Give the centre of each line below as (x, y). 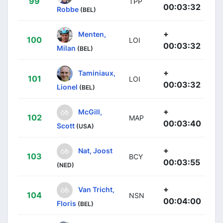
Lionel (67, 87)
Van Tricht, (96, 189)
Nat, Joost (95, 150)
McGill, (90, 111)
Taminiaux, (97, 73)
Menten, (92, 34)
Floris (66, 203)
